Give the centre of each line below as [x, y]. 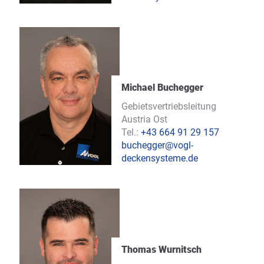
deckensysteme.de [160, 159]
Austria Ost [145, 120]
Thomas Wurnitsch [162, 249]
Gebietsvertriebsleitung [169, 107]
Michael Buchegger [163, 88]
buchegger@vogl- [158, 146]
